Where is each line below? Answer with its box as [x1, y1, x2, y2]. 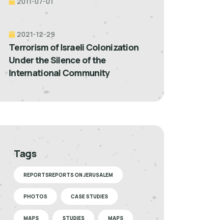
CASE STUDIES [71, 192, 108, 200]
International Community [9, 66, 110, 79]
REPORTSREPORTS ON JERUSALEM [24, 171, 113, 178]
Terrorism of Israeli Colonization [9, 41, 139, 53]
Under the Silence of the [9, 54, 106, 66]
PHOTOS [24, 192, 47, 200]
